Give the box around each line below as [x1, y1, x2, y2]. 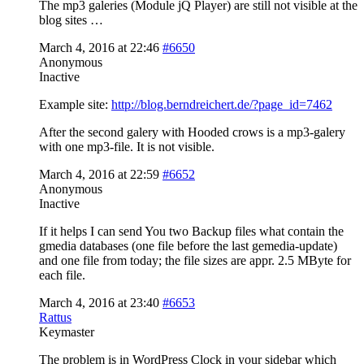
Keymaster [39, 324, 94, 339]
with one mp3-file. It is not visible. [39, 139, 214, 154]
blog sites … [39, 12, 103, 27]
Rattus [39, 310, 71, 324]
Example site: [39, 97, 111, 111]
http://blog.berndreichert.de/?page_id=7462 [111, 97, 332, 111]
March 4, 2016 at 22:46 [39, 40, 159, 54]
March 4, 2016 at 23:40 [39, 295, 159, 310]
